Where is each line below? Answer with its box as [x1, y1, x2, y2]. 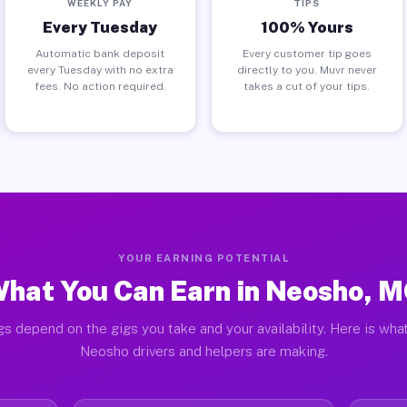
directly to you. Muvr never [236, 63, 377, 76]
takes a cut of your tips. [243, 79, 371, 93]
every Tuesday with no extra [26, 63, 174, 76]
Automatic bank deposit [35, 46, 165, 60]
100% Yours [260, 17, 353, 36]
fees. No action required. [34, 79, 166, 93]
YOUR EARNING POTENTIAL [118, 253, 289, 263]
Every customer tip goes [242, 46, 372, 60]
